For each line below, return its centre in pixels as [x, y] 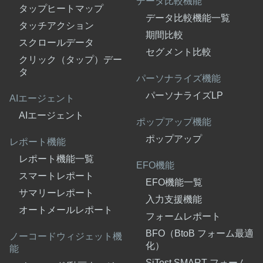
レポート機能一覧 [56, 159]
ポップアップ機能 [174, 122]
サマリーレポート [56, 193]
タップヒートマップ [61, 9]
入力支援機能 [174, 200]
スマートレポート [56, 176]
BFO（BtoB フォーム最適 [200, 234]
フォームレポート [183, 217]
